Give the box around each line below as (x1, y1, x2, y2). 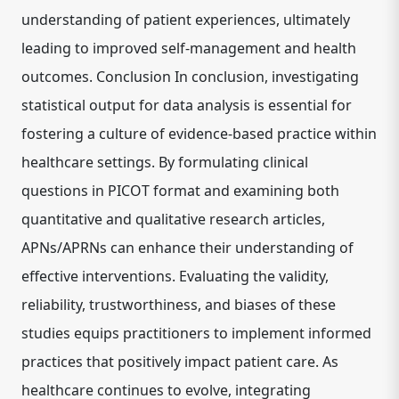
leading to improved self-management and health (21, 38, 356, 58)
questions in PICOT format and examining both (21, 181, 339, 200)
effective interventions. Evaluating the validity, (21, 266, 329, 286)
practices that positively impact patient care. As (21, 352, 338, 371)
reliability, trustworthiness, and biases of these (21, 295, 336, 314)
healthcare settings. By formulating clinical (21, 152, 308, 172)
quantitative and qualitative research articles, (21, 209, 325, 229)
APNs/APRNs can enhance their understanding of (21, 238, 354, 257)
